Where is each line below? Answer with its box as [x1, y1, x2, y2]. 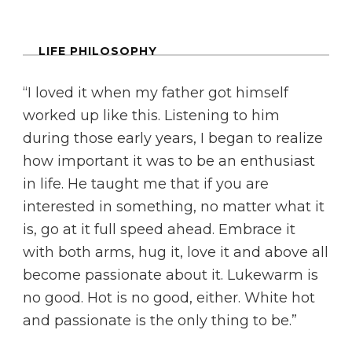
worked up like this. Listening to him [23, 107, 280, 125]
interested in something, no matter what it [23, 198, 324, 216]
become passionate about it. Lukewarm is [23, 266, 318, 284]
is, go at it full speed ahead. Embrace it [23, 221, 295, 239]
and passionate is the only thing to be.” [23, 312, 297, 330]
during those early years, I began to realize [23, 130, 323, 148]
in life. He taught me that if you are [23, 175, 269, 193]
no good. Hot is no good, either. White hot [23, 289, 315, 307]
